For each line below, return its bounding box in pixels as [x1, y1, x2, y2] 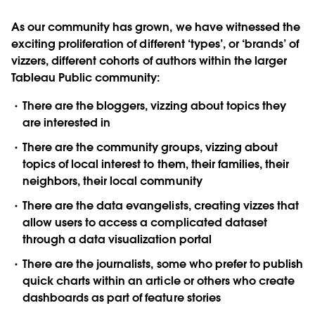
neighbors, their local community [22, 173, 202, 188]
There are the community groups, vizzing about [22, 139, 278, 155]
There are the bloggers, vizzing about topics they [22, 98, 286, 113]
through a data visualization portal [22, 232, 212, 247]
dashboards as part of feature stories [22, 290, 221, 306]
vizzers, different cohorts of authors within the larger [11, 53, 288, 68]
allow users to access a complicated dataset [22, 215, 267, 231]
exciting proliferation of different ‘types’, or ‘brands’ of [11, 36, 300, 51]
